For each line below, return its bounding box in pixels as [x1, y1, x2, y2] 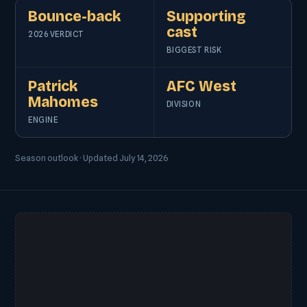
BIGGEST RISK [166, 45, 222, 55]
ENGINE [28, 115, 58, 125]
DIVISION [166, 99, 201, 109]
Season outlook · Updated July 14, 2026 [15, 153, 169, 163]
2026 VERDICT [28, 29, 84, 39]
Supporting [166, 8, 246, 25]
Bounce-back [28, 8, 121, 25]
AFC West [166, 77, 236, 95]
